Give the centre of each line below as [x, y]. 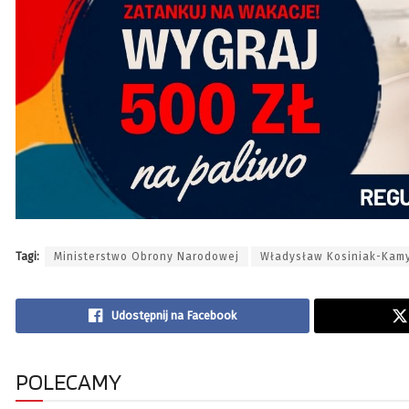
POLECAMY [68, 382]
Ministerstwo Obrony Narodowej [147, 257]
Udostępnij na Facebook [173, 316]
